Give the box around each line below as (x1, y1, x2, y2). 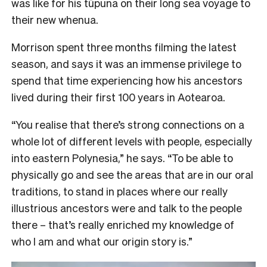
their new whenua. (11, 13, 101, 27)
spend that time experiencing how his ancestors (11, 73, 243, 88)
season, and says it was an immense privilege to (11, 57, 241, 71)
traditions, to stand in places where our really (11, 184, 228, 198)
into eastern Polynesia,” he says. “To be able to (11, 151, 233, 165)
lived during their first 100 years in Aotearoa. (11, 90, 232, 104)
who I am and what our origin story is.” (11, 234, 195, 249)
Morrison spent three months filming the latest (11, 40, 237, 54)
